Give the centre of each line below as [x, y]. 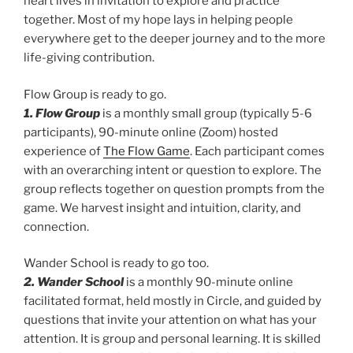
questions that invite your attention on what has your [170, 320]
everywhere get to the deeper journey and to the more [175, 39]
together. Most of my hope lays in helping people [158, 20]
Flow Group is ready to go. [95, 94]
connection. [56, 227]
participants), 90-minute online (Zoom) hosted [151, 132]
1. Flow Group [62, 113]
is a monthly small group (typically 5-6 [206, 113]
